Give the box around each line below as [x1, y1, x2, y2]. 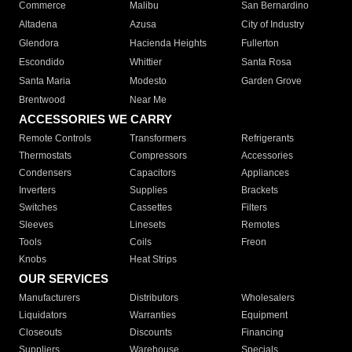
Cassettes [130, 202, 173, 214]
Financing [240, 327, 284, 339]
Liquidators [19, 310, 67, 321]
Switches [19, 202, 57, 214]
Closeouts [19, 327, 62, 339]
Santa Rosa [240, 57, 291, 68]
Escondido [19, 57, 64, 68]
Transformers [130, 133, 187, 145]
